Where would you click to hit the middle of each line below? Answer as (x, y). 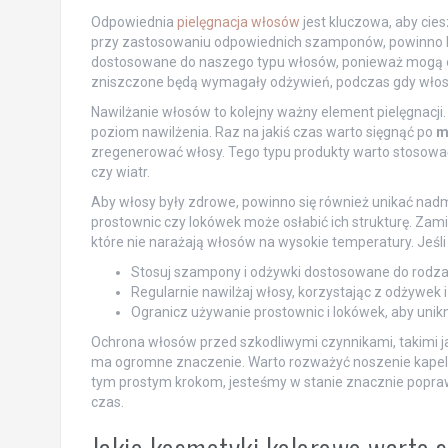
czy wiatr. (120, 172)
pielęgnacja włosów (238, 22)
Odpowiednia (133, 22)
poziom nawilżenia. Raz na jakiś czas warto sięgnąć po (263, 132)
